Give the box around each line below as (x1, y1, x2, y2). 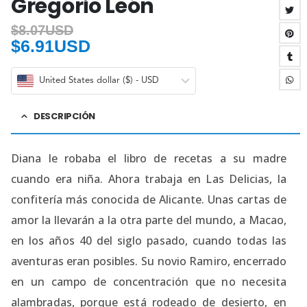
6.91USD (21, 36, 90, 56)
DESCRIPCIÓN (33, 110, 96, 123)
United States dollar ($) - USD (39, 76, 159, 86)
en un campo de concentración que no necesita (11, 274, 286, 290)
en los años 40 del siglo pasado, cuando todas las (11, 233, 286, 249)
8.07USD (19, 22, 73, 38)
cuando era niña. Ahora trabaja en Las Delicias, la (11, 171, 286, 187)
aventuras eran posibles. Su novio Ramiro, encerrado (11, 254, 286, 269)
